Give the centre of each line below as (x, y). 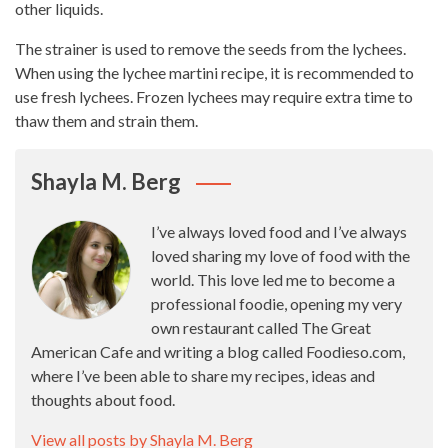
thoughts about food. (103, 399)
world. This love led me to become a (273, 279)
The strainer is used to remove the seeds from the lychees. (210, 48)
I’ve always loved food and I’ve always (279, 231)
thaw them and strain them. (106, 120)
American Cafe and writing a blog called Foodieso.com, (218, 351)
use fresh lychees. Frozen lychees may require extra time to (214, 96)
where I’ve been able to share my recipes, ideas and (203, 375)
